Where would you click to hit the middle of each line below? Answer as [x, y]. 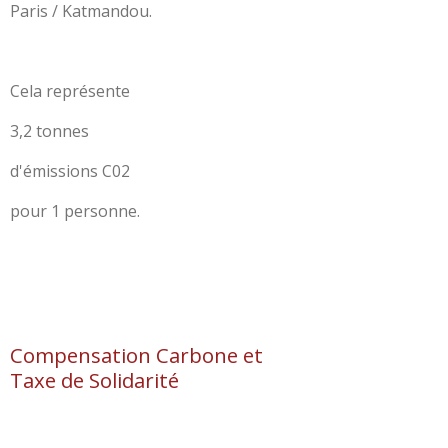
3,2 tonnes [49, 130]
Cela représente [70, 90]
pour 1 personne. [75, 210]
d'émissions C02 [70, 170]
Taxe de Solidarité [94, 379]
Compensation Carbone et [136, 354]
